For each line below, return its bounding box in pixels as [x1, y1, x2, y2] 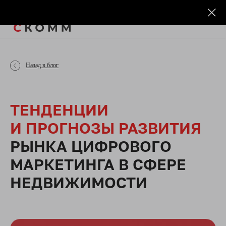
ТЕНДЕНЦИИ [10, 101, 108, 119]
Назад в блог [26, 62, 59, 69]
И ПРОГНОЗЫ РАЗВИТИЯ [10, 119, 201, 137]
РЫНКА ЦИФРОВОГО [10, 137, 172, 155]
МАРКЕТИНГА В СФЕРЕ [10, 155, 186, 174]
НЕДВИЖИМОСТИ [10, 174, 147, 192]
